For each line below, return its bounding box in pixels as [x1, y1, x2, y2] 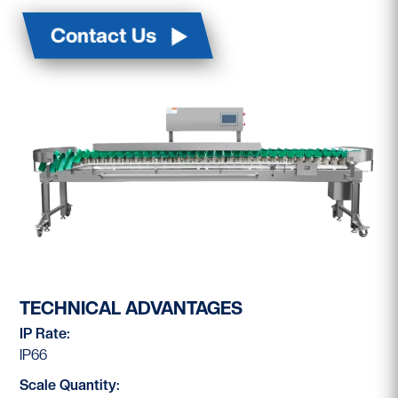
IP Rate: [20, 325, 71, 343]
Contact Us [51, 24, 157, 48]
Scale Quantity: [20, 377, 121, 394]
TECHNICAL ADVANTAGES [20, 298, 243, 320]
